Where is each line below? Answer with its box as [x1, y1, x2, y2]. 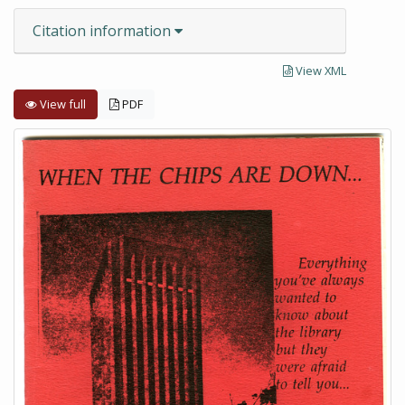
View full [37, 96, 86, 112]
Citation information [33, 21, 174, 41]
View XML [293, 62, 346, 79]
